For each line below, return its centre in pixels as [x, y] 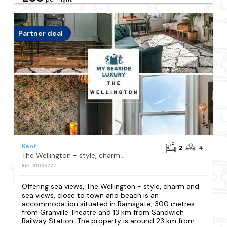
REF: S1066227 [39, 166]
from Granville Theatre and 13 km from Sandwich [103, 212]
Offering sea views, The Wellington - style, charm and [111, 186]
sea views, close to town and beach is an [90, 195]
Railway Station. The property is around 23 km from [108, 221]
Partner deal [41, 33]
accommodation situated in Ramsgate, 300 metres [108, 203]
